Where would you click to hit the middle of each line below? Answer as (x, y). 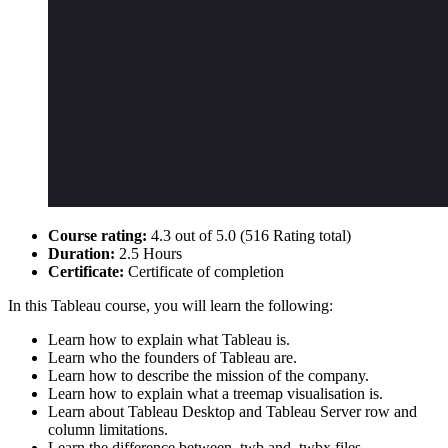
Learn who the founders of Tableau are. (172, 358)
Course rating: (99, 236)
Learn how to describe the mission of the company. (208, 376)
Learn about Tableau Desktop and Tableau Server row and (232, 412)
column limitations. (108, 430)
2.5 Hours (148, 254)
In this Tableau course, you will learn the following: (170, 306)
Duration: (81, 254)
